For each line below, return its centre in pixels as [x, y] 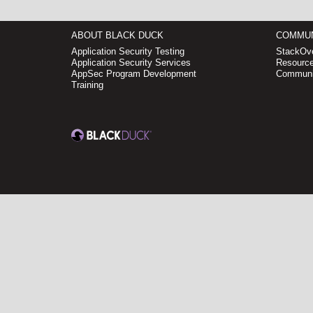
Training [87, 85]
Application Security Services [131, 63]
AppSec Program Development [134, 74]
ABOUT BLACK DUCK [117, 35]
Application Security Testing [128, 51]
